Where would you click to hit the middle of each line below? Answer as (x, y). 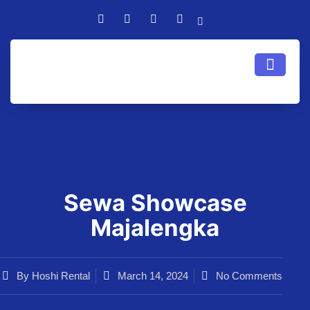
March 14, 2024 (153, 275)
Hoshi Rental (60, 275)
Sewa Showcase (155, 202)
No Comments (249, 275)
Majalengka (155, 227)
